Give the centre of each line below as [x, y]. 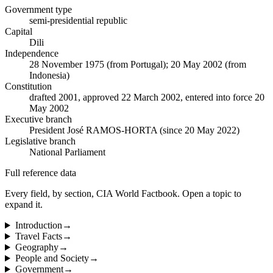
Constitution [28, 87]
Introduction [38, 225]
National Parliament [67, 152]
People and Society [52, 258]
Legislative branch [40, 141]
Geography [37, 247]
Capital [19, 32]
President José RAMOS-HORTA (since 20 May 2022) [134, 130]
